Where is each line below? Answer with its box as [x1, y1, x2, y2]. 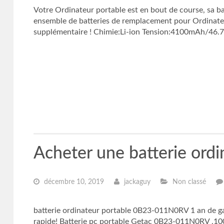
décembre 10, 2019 [41, 178, 104, 185]
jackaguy [121, 178, 150, 185]
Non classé [170, 178, 206, 185]
